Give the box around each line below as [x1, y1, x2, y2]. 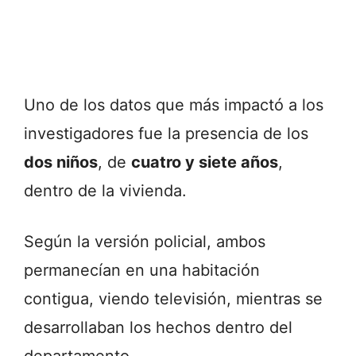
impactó [224, 95, 288, 115]
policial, [154, 232, 216, 252]
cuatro [131, 153, 185, 172]
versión [95, 232, 154, 252]
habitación [182, 261, 260, 281]
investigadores [24, 124, 138, 144]
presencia [185, 124, 263, 144]
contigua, [24, 289, 99, 309]
